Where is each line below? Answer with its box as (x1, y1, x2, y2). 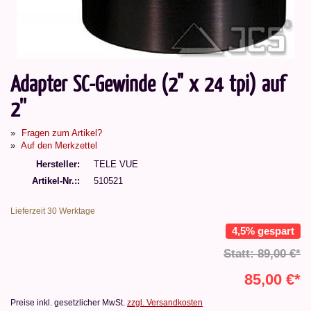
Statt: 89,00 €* (224, 247, 301, 261)
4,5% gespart (232, 224, 294, 237)
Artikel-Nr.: (32, 176, 77, 187)
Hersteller (36, 158, 77, 169)
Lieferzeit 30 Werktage (10, 205, 95, 216)
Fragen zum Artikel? (22, 127, 102, 138)
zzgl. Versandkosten (127, 298, 203, 308)
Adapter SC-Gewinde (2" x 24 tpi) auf (10, 68, 285, 97)
